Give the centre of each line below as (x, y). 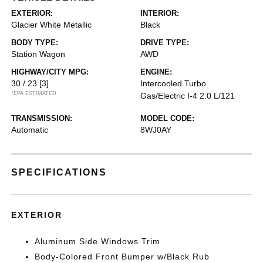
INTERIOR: (160, 13)
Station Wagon (38, 54)
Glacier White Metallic (52, 24)
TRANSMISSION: (42, 118)
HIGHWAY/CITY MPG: (50, 72)
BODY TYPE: (35, 42)
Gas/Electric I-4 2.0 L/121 (188, 95)
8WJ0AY (156, 129)
